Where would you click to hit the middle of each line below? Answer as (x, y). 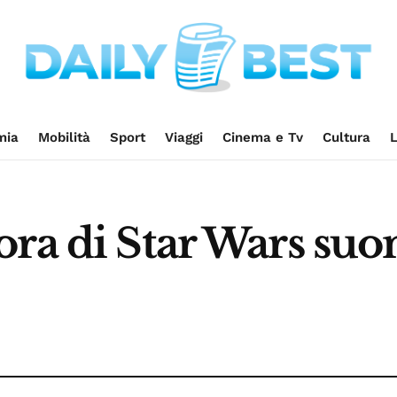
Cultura (346, 137)
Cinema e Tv (262, 137)
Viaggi (183, 137)
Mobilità (64, 137)
